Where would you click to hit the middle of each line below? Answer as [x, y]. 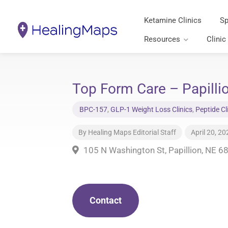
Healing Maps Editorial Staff [132, 132]
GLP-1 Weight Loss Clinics [151, 109]
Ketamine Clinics [173, 20]
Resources [162, 39]
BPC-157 [93, 109]
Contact [106, 200]
